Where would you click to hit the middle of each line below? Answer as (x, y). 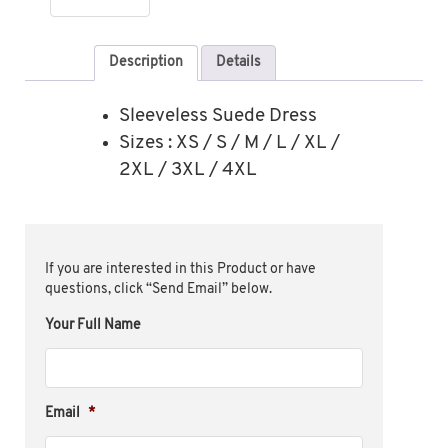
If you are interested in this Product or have (180, 270)
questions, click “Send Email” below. (158, 290)
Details (238, 62)
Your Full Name (93, 326)
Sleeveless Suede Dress (217, 117)
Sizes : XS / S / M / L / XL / (229, 144)
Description (146, 62)
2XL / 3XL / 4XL (187, 171)
